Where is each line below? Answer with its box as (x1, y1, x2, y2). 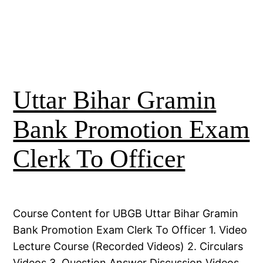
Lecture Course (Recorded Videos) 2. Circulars (13, 240, 244, 253)
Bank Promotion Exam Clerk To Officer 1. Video (13, 224, 248, 237)
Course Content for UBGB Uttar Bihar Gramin (13, 207, 239, 220)
